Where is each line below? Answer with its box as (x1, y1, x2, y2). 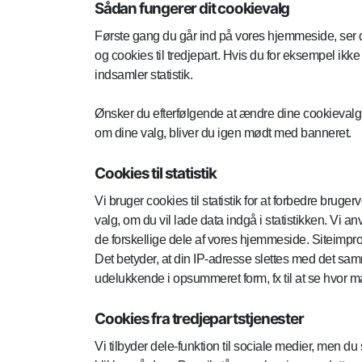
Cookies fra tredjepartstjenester (95, 309, 304, 328)
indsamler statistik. (95, 68, 196, 82)
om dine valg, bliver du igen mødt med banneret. (95, 126, 351, 140)
